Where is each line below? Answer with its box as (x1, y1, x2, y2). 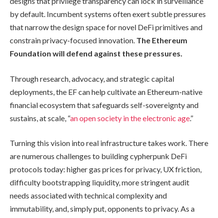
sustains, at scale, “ (10, 113, 70, 123)
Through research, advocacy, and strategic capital (10, 73, 174, 83)
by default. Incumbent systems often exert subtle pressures (10, 9, 206, 19)
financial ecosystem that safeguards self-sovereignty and (10, 100, 199, 109)
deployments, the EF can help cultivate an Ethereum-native (10, 87, 202, 96)
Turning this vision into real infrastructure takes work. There (10, 138, 208, 148)
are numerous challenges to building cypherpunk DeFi (10, 151, 187, 161)
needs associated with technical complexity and (10, 191, 167, 200)
